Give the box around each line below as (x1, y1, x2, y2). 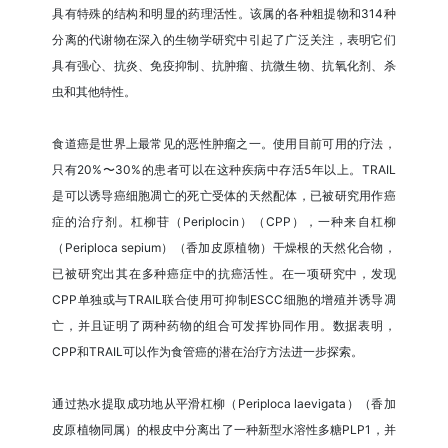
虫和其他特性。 (52, 84, 137, 100)
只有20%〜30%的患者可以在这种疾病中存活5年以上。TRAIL (52, 162, 396, 178)
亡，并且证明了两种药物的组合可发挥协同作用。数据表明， (52, 318, 396, 334)
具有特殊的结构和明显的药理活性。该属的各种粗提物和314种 (52, 6, 396, 22)
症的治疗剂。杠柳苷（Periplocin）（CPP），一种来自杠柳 (52, 214, 396, 230)
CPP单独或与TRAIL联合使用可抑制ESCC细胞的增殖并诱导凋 (52, 292, 396, 308)
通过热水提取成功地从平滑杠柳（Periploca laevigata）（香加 (52, 396, 396, 412)
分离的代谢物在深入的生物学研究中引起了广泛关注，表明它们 (52, 32, 396, 48)
